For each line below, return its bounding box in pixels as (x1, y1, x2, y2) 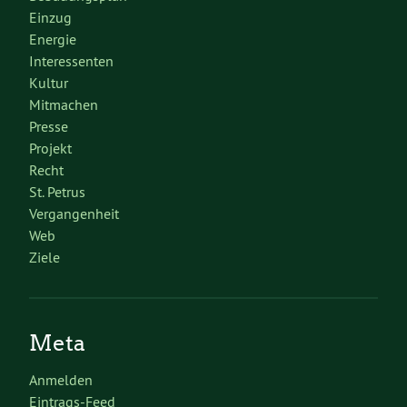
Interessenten (29, 52, 114, 71)
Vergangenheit (29, 204, 119, 223)
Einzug (29, 8, 72, 27)
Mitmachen (29, 95, 98, 114)
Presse (29, 117, 68, 136)
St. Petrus (29, 183, 85, 202)
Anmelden (29, 371, 93, 390)
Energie (29, 30, 76, 49)
